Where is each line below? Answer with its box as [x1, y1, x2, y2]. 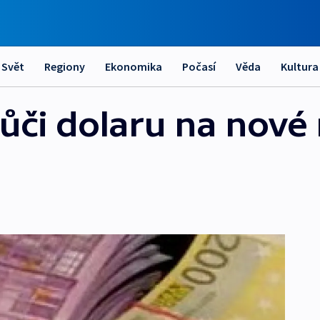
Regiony [44, 59, 85, 74]
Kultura [281, 59, 319, 74]
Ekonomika [105, 59, 162, 74]
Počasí [182, 59, 216, 74]
